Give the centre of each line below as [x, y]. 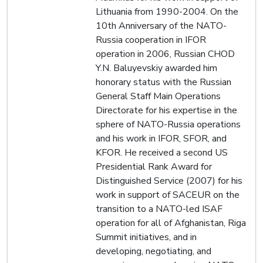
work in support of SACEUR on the [168, 195]
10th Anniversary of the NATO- [161, 26]
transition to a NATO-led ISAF [159, 209]
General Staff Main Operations [158, 96]
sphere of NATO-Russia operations [168, 124]
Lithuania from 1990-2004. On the [167, 11]
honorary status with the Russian [163, 82]
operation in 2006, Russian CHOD [165, 54]
